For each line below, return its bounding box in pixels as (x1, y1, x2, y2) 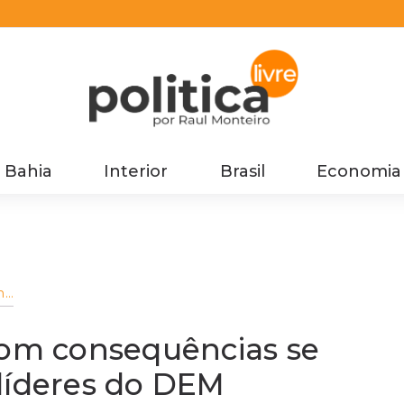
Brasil (219, 161, 265, 181)
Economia (316, 161, 401, 181)
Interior (104, 161, 169, 181)
